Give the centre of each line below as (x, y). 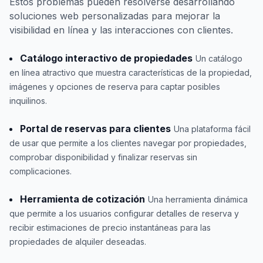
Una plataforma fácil (212, 129)
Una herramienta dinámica (198, 199)
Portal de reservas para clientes (95, 128)
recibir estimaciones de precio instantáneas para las (110, 227)
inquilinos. (28, 100)
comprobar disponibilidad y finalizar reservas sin (103, 157)
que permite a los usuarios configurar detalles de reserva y (124, 213)
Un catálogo (219, 58)
